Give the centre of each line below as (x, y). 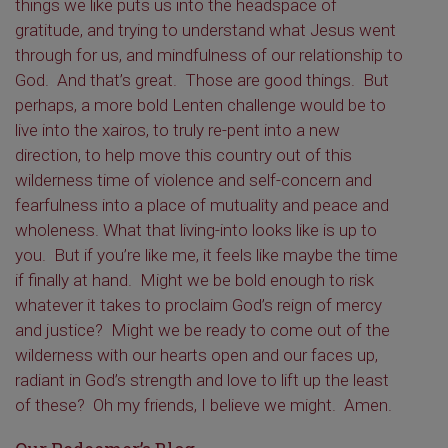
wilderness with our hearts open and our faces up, (196, 355)
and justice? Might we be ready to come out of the (202, 330)
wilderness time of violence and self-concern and (193, 180)
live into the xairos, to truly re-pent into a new (177, 130)
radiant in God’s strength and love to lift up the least (202, 380)
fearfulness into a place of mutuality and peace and (202, 205)
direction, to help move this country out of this (183, 155)
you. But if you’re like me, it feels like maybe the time (206, 255)
